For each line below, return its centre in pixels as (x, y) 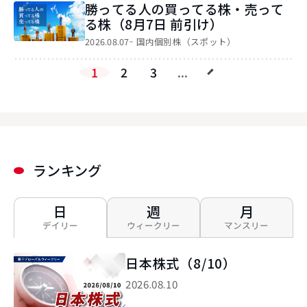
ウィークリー (153, 225)
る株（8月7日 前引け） (154, 23)
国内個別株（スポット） (186, 42)
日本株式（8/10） (181, 263)
